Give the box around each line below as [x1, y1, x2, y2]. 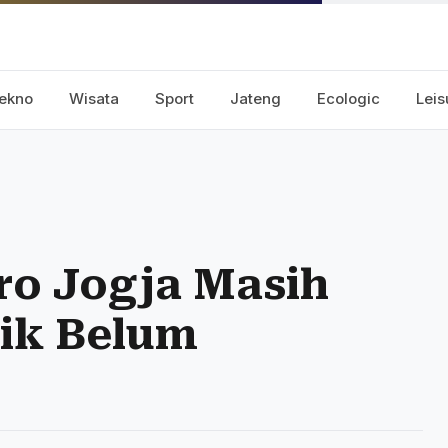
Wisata [69, 89, 119, 108]
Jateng [230, 89, 281, 108]
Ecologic [317, 89, 380, 108]
